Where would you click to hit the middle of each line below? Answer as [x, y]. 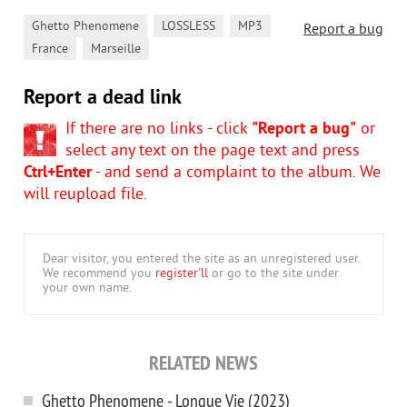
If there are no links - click [159, 129]
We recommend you [99, 274]
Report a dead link [103, 99]
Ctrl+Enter [58, 173]
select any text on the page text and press [213, 151]
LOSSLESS [189, 27]
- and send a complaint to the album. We [236, 173]
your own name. [87, 288]
